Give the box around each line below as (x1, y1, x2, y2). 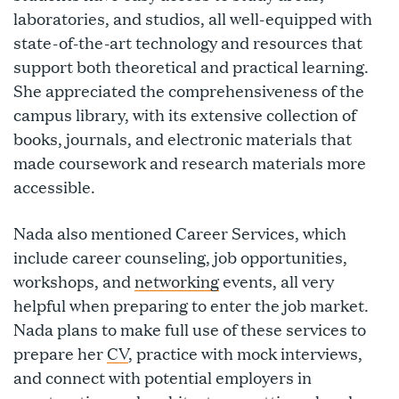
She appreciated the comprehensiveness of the (13, 79, 364, 102)
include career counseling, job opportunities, (13, 246, 347, 268)
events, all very (219, 270, 334, 292)
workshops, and (13, 270, 134, 292)
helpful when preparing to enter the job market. (13, 294, 369, 316)
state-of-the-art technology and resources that (13, 31, 362, 53)
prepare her (13, 342, 107, 364)
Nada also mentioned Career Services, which (13, 222, 346, 244)
